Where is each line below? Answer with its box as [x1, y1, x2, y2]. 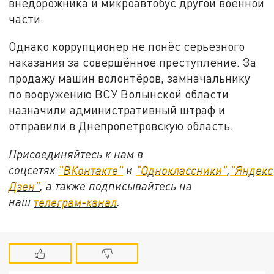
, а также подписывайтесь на [40, 179, 193, 193]
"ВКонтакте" [58, 163, 124, 177]
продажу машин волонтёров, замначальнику [9, 71, 251, 86]
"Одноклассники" [136, 163, 228, 177]
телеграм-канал [34, 194, 117, 209]
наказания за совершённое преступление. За [9, 55, 257, 70]
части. [9, 11, 44, 26]
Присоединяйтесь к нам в [9, 147, 144, 161]
